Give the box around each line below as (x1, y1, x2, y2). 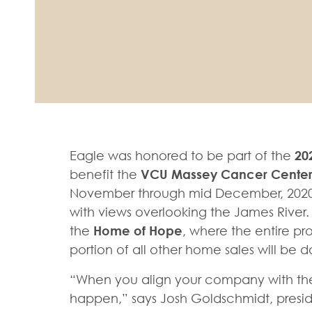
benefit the (70, 166, 141, 182)
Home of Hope (93, 223, 182, 239)
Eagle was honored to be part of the (70, 148, 295, 164)
